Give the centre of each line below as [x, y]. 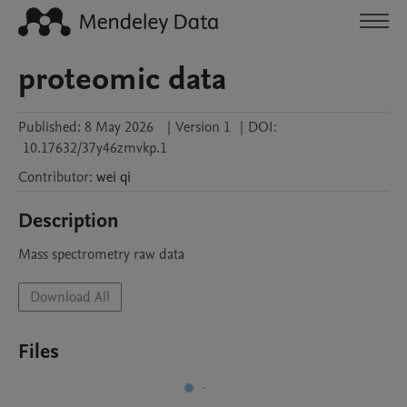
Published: [50, 127]
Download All [70, 297]
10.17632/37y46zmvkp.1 [95, 148]
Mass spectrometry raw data [101, 254]
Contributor [54, 177]
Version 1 [203, 127]
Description [69, 221]
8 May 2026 [119, 127]
